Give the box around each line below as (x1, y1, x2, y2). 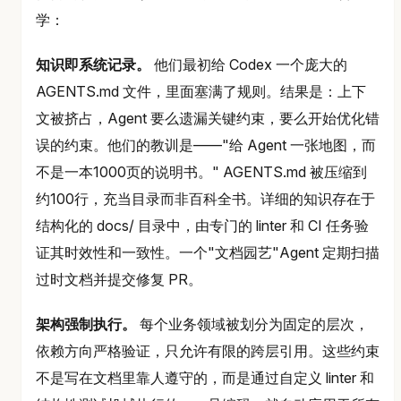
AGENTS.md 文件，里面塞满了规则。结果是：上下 (36, 82, 366, 101)
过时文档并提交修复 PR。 (36, 270, 202, 289)
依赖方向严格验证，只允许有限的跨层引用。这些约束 (36, 342, 380, 361)
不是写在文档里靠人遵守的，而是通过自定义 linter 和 (36, 369, 374, 388)
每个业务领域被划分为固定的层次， (136, 315, 369, 334)
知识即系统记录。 (36, 55, 150, 74)
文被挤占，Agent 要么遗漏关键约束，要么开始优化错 (36, 109, 380, 128)
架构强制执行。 (36, 315, 136, 334)
